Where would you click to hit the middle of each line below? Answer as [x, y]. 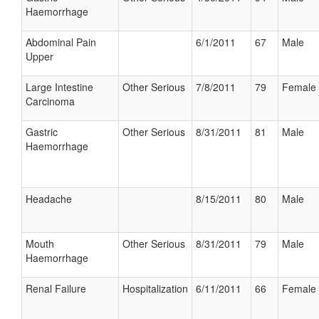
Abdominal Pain [61, 42]
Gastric [42, 132]
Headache [49, 199]
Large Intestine [59, 87]
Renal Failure [56, 288]
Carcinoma [50, 101]
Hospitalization [155, 288]
